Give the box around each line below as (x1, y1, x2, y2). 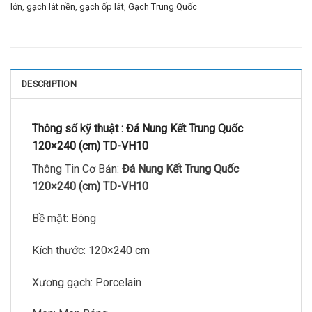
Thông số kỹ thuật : (32, 122, 126, 136)
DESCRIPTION (22, 79, 77, 90)
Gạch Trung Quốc (128, 1, 197, 13)
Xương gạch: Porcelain (32, 275, 141, 289)
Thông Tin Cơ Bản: (32, 162, 122, 176)
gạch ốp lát (79, 1, 124, 13)
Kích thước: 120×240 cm (32, 243, 150, 257)
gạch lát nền (26, 1, 75, 13)
